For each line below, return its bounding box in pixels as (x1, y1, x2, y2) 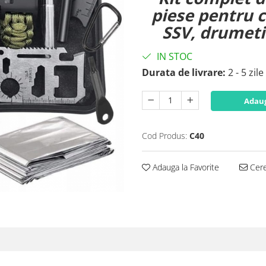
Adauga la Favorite (150, 161, 219, 173)
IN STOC (154, 50, 192, 63)
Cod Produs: (142, 130, 187, 141)
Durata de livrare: (142, 66, 226, 79)
